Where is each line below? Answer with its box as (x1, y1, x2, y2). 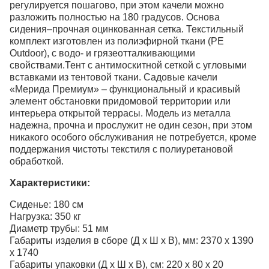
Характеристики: (10, 177, 90, 188)
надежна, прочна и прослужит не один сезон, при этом (10, 119, 252, 130)
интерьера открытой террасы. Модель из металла (10, 107, 231, 118)
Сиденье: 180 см (10, 199, 83, 210)
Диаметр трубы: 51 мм (10, 223, 109, 234)
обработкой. (10, 156, 64, 166)
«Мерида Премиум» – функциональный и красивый (10, 83, 240, 94)
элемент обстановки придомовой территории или (10, 95, 231, 106)
